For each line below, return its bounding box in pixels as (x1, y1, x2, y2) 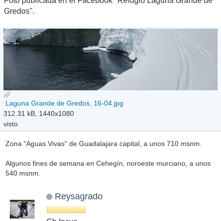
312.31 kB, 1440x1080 (3, 109, 74, 117)
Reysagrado (54, 191, 103, 202)
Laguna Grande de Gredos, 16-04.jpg (3, 99, 124, 107)
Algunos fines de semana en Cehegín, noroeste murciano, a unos (5, 159, 211, 167)
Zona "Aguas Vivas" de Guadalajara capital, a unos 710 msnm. (5, 139, 202, 147)
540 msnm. (5, 169, 40, 177)
